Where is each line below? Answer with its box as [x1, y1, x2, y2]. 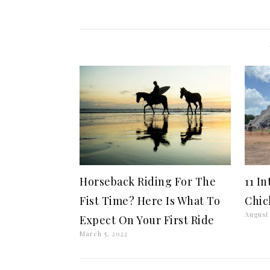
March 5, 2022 [80, 229, 128, 239]
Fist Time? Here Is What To [80, 193, 220, 209]
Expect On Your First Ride [80, 213, 215, 228]
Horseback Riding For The [80, 174, 216, 189]
